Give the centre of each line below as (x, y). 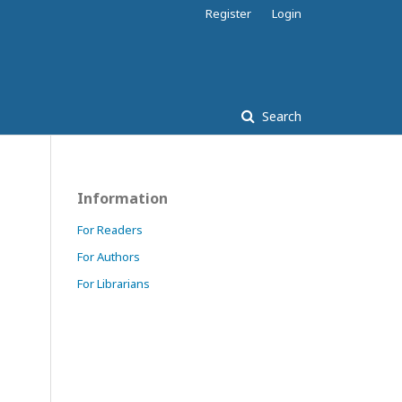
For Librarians (114, 284)
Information (122, 198)
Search (280, 116)
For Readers (110, 230)
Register (228, 13)
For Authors (109, 257)
